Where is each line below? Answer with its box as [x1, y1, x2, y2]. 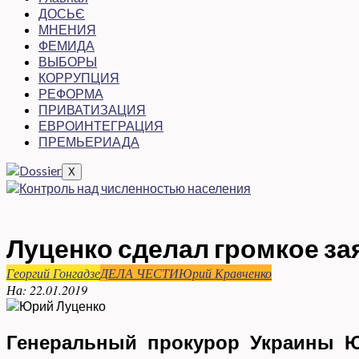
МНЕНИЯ [38, 22, 96, 37]
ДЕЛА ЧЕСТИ [100, 264, 179, 281]
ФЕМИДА [38, 38, 95, 53]
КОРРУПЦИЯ [38, 70, 119, 85]
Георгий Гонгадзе [6, 264, 100, 281]
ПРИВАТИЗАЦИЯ [38, 102, 146, 117]
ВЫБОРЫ [38, 54, 97, 69]
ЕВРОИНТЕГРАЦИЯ [38, 118, 163, 133]
